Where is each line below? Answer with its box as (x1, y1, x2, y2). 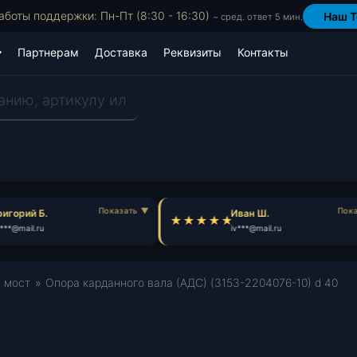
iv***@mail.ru (224, 223, 276, 233)
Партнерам (18, 45, 79, 59)
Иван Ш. (224, 207, 263, 219)
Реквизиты (163, 45, 222, 59)
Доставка (95, 45, 147, 59)
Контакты (237, 45, 288, 59)
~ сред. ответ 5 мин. (212, 10, 303, 22)
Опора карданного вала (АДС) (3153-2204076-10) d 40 (45, 276, 338, 289)
